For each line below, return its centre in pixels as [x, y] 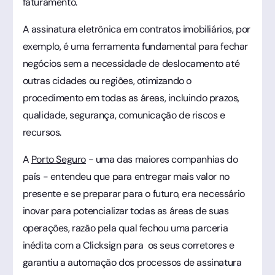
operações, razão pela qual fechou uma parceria [125, 228]
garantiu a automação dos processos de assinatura [132, 262]
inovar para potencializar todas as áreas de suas [126, 211]
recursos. [42, 132]
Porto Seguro [58, 159]
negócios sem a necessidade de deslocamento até [131, 63]
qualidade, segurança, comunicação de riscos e [124, 115]
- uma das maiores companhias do [162, 159]
